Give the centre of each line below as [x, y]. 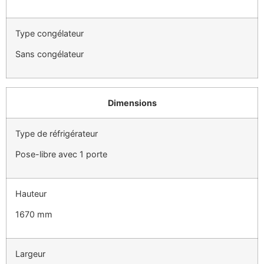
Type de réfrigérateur [57, 133]
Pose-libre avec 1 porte [61, 154]
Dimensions [132, 103]
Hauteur [31, 193]
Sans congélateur [49, 54]
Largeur [30, 253]
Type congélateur [49, 33]
